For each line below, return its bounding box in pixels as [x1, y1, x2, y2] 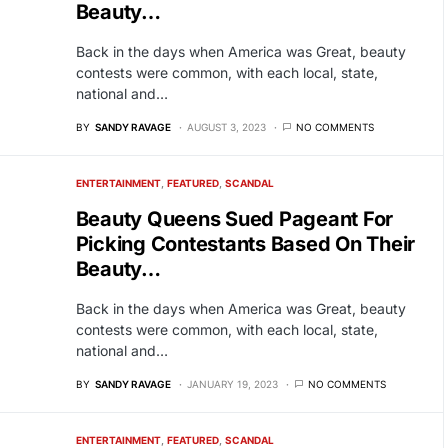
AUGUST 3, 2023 [186, 121, 266, 133]
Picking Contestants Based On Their [75, 232, 415, 256]
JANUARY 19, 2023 [186, 378, 278, 390]
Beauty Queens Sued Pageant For [75, 207, 393, 231]
